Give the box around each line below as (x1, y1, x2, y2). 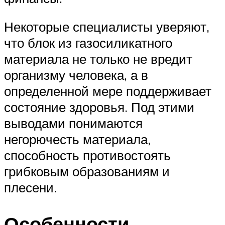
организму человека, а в (4, 67, 148, 83)
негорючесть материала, (4, 131, 151, 148)
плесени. (4, 179, 57, 196)
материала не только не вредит (4, 51, 192, 67)
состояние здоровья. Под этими (4, 99, 194, 116)
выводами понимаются (4, 115, 143, 132)
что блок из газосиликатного (4, 35, 172, 51)
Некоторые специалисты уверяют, (4, 19, 209, 35)
